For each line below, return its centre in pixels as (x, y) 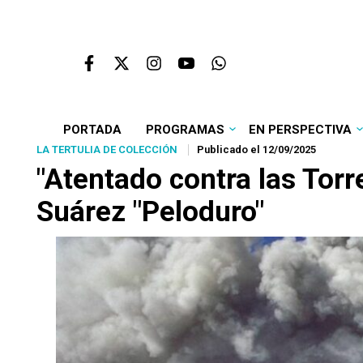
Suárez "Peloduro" (150, 212)
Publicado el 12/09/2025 (256, 149)
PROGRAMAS (185, 130)
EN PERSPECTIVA (300, 130)
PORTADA (92, 130)
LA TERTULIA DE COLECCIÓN (107, 149)
